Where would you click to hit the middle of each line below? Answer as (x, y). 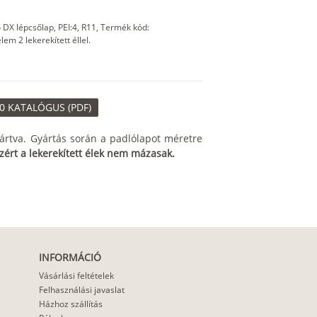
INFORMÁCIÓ (70, 258)
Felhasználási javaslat (81, 290)
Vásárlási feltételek (76, 276)
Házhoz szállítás (70, 304)
